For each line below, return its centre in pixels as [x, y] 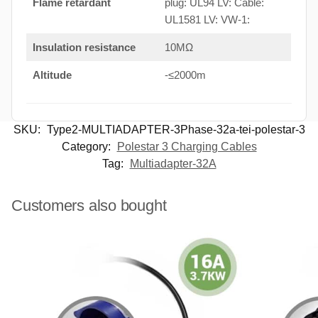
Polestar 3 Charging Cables [187, 147]
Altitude [52, 75]
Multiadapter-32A [173, 164]
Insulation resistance [84, 48]
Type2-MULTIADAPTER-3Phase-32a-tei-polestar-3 [176, 130]
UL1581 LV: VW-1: [207, 20]
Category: [87, 147]
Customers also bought [89, 206]
